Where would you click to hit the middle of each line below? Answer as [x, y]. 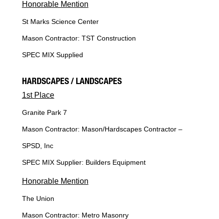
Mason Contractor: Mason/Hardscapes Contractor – [102, 129]
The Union [38, 199]
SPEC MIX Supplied [52, 55]
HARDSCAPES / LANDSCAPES [72, 82]
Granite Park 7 [44, 113]
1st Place [38, 95]
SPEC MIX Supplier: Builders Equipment [84, 163]
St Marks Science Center [60, 22]
